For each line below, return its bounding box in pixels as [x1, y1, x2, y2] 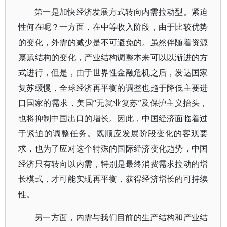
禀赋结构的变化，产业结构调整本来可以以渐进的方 [18, 52, 208, 63]
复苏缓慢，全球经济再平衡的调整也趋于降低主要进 [18, 82, 208, 93]
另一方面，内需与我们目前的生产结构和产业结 [34, 212, 208, 223]
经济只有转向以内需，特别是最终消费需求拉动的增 [18, 158, 208, 169]
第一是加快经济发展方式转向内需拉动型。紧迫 [34, 6, 208, 17]
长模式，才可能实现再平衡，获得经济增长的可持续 [18, 173, 208, 184]
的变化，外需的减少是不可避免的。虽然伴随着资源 [18, 36, 208, 48]
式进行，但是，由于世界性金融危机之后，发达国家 [18, 67, 208, 78]
